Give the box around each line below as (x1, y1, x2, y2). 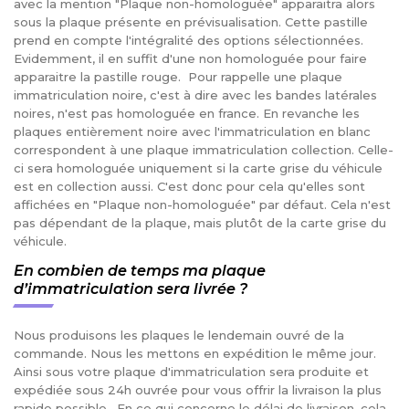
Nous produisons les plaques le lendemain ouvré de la (14, 328, 344, 343)
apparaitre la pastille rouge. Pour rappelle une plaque (14, 69, 342, 85)
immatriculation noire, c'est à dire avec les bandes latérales (14, 88, 377, 103)
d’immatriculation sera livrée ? (14, 280, 251, 299)
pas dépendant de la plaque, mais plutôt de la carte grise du (14, 215, 386, 231)
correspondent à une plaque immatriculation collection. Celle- (14, 142, 393, 158)
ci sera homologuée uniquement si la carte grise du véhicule (14, 161, 383, 176)
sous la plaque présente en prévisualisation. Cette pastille (14, 15, 368, 30)
